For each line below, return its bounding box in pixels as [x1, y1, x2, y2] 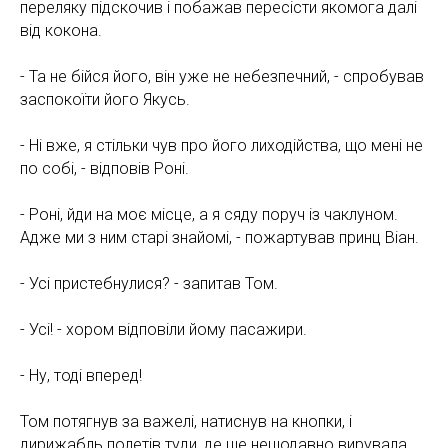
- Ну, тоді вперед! [20, 366, 142, 386]
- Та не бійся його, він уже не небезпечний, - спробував [20, 67, 424, 87]
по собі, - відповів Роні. [20, 159, 189, 179]
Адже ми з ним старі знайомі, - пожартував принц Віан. [20, 228, 419, 248]
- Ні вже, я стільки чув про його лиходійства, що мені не [20, 136, 423, 156]
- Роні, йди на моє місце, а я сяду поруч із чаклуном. [20, 205, 398, 225]
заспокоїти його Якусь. [20, 90, 190, 110]
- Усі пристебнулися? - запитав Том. [20, 274, 278, 294]
